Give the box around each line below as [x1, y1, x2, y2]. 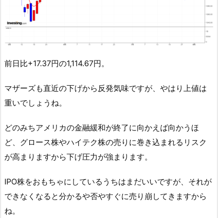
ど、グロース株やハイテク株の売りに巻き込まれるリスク [4, 137, 207, 147]
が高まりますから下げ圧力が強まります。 [4, 151, 152, 162]
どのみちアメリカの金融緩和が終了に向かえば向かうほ [4, 122, 199, 132]
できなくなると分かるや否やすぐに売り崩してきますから [4, 191, 207, 201]
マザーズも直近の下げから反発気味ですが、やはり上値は [4, 83, 207, 93]
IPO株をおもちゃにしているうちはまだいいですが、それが [4, 176, 212, 186]
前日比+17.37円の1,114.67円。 [4, 58, 109, 69]
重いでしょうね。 [4, 98, 67, 108]
